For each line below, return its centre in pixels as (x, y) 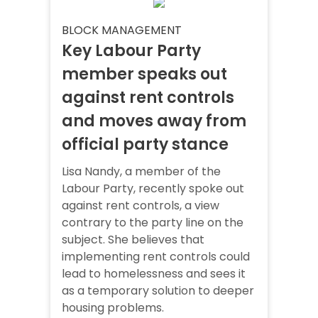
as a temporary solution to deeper (158, 291)
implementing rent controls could (156, 257)
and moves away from (154, 121)
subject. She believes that (133, 240)
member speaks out (144, 75)
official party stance (145, 145)
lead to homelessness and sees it (154, 274)
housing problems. (113, 308)
